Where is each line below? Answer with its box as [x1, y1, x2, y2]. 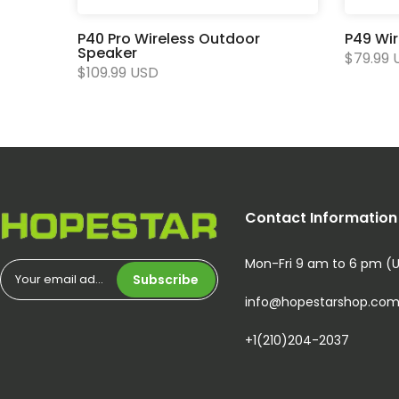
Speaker [77, 43, 137, 63]
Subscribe [133, 270, 199, 289]
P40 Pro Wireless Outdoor [77, 28, 260, 49]
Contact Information [244, 208, 397, 228]
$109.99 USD [77, 62, 159, 83]
